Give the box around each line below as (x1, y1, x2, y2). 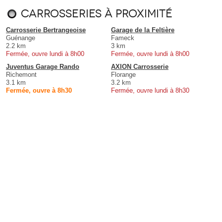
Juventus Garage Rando (6, 62, 79, 70)
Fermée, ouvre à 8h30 (6, 86, 72, 94)
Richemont (6, 70, 37, 78)
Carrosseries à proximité (21, 6, 172, 20)
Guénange (6, 34, 35, 42)
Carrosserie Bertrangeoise (6, 26, 86, 34)
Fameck (111, 34, 134, 42)
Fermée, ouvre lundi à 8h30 (111, 86, 189, 94)
